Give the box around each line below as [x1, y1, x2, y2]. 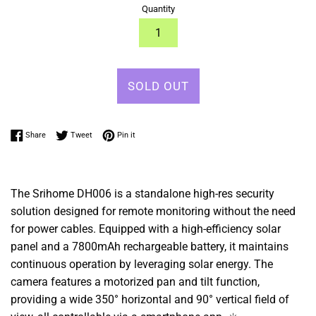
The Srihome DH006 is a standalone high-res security [11, 186, 274, 200]
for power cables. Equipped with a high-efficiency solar [11, 221, 281, 236]
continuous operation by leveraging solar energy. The [11, 257, 273, 271]
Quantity [141, 3, 175, 14]
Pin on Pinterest [135, 129, 191, 139]
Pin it [117, 130, 135, 140]
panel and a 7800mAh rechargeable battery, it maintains [11, 239, 288, 253]
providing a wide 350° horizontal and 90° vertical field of [11, 292, 289, 306]
